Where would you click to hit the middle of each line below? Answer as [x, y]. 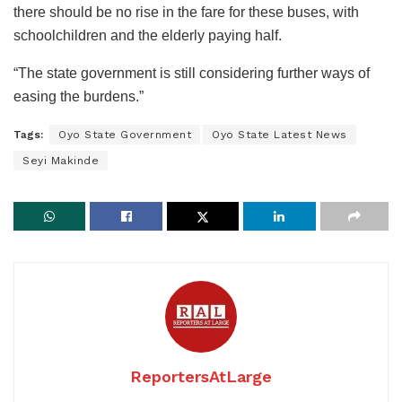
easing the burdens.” [79, 97]
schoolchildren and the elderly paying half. [148, 36]
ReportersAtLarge [201, 377]
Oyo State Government [125, 135]
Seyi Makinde [61, 161]
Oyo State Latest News [280, 135]
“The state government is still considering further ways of [192, 74]
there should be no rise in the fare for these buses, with [186, 13]
